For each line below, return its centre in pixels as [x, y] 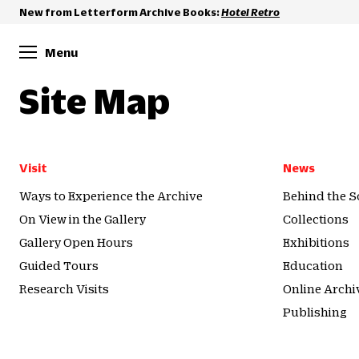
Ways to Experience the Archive [111, 196]
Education [313, 265]
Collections [316, 219]
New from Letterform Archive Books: [120, 12]
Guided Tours [59, 265]
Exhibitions [316, 242]
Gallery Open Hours [76, 242]
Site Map [95, 100]
